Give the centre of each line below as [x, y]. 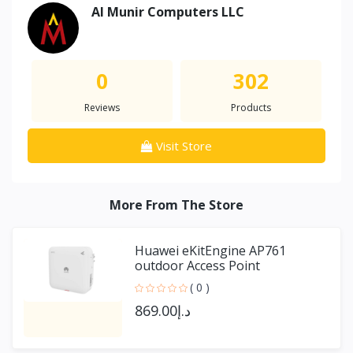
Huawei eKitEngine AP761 [210, 250]
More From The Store [176, 204]
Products [251, 107]
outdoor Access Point [197, 265]
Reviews [102, 107]
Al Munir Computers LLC [168, 11]
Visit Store [184, 145]
